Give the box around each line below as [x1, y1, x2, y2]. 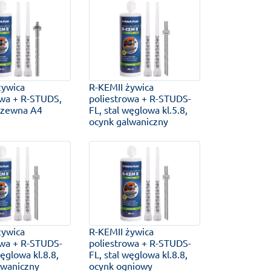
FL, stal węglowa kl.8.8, [89, 247, 188, 260]
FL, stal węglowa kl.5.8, [89, 103, 188, 116]
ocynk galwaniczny [89, 114, 169, 127]
